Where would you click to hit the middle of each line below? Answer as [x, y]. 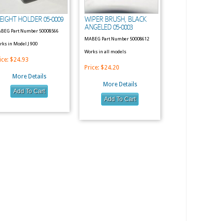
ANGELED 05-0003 [109, 27]
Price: [92, 68]
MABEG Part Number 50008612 [117, 39]
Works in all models [105, 52]
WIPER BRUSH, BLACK [115, 19]
